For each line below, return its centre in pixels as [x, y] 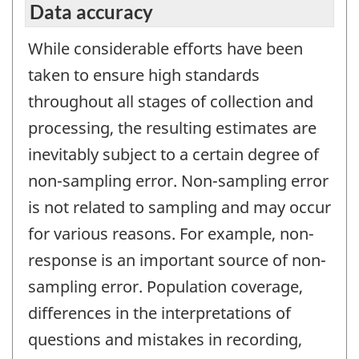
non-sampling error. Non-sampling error [178, 180]
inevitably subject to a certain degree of [173, 154]
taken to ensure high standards [144, 75]
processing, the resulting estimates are [172, 127]
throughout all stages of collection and [171, 101]
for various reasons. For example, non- [171, 233]
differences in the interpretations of [159, 313]
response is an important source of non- [177, 260]
